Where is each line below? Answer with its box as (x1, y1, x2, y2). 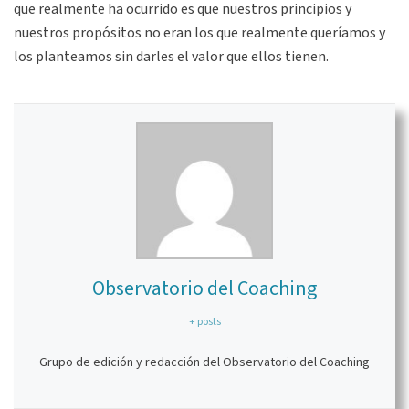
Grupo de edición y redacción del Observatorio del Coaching (39, 353, 370, 372)
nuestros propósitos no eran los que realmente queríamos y (14, 23, 385, 43)
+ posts (188, 314, 221, 330)
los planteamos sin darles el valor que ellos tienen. (14, 47, 329, 67)
